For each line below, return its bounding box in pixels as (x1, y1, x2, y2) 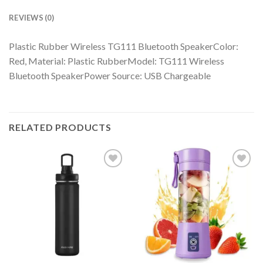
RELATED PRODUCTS (9, 122, 112, 133)
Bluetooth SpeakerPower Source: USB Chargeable (9, 69, 211, 81)
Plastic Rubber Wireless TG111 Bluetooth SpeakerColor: (9, 40, 238, 52)
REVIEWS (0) (9, 12, 54, 22)
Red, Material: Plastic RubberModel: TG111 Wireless (9, 55, 224, 66)
